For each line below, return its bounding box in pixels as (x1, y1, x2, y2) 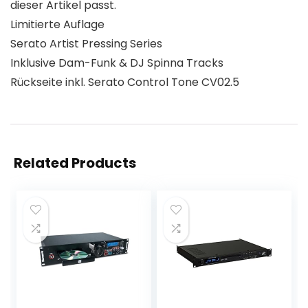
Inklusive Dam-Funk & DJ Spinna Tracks (10, 55, 223, 71)
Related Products (14, 153, 136, 173)
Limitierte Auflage (10, 16, 104, 32)
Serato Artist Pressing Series (10, 36, 162, 52)
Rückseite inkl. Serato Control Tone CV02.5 (10, 74, 239, 90)
